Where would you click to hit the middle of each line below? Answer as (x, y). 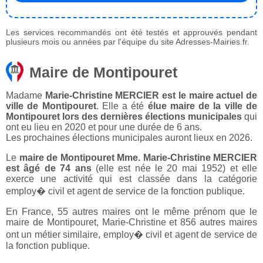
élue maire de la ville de (203, 106)
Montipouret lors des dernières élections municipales (124, 117)
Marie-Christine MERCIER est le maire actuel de (151, 96)
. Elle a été (122, 106)
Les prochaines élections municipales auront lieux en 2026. (129, 138)
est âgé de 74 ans (49, 168)
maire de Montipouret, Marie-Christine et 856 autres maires (131, 222)
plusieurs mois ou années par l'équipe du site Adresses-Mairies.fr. (128, 42)
